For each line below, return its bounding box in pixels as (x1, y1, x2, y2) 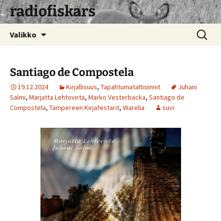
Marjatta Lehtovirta (29, 93, 85, 102)
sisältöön (46, 36, 78, 46)
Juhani (178, 82, 197, 91)
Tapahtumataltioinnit (101, 82, 160, 91)
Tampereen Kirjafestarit (49, 103, 119, 112)
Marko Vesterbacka (88, 93, 146, 102)
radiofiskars (10, 2, 96, 20)
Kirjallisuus (66, 82, 97, 91)
